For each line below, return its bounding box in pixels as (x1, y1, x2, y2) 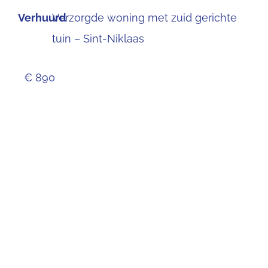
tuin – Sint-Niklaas (52, 32, 145, 45)
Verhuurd (18, 11, 66, 24)
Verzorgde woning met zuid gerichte (52, 11, 237, 24)
